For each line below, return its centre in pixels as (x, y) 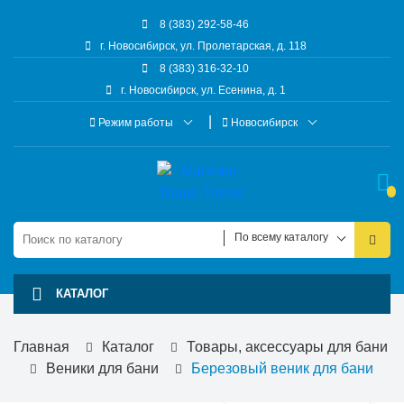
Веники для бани (102, 368)
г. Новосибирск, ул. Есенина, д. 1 (203, 90)
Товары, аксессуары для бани (287, 347)
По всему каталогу (281, 238)
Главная (41, 347)
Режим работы (135, 123)
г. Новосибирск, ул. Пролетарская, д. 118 (203, 46)
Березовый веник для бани (282, 368)
